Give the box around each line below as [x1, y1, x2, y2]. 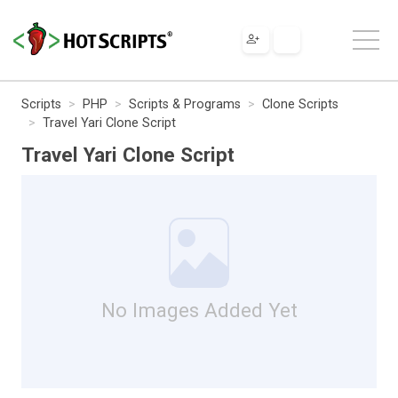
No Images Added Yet [100, 298, 298, 322]
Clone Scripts [262, 96, 338, 112]
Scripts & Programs [129, 96, 241, 112]
